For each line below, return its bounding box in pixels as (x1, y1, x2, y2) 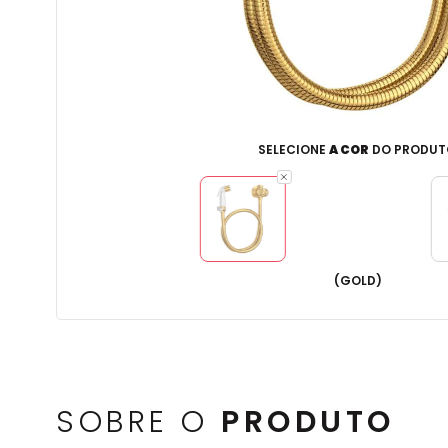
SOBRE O (56, 401, 222, 443)
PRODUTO (221, 401, 395, 443)
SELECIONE (257, 141, 329, 158)
